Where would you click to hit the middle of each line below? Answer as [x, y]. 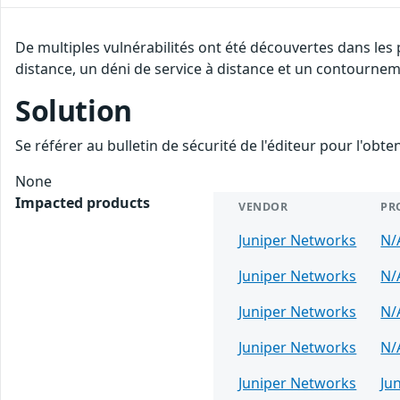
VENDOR [263, 206]
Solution [74, 110]
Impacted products [83, 202]
